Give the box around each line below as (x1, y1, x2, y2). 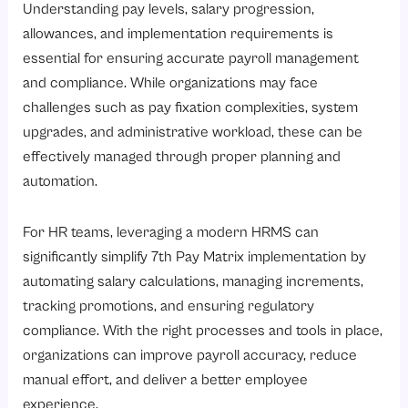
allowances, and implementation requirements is (23, 25, 334, 44)
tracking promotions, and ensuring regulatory (23, 298, 315, 316)
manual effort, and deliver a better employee (23, 372, 309, 390)
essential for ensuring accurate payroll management (23, 50, 360, 68)
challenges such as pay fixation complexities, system (23, 99, 359, 117)
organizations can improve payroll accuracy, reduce (23, 347, 358, 365)
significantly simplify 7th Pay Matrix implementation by (23, 249, 367, 267)
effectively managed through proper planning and (23, 148, 342, 167)
